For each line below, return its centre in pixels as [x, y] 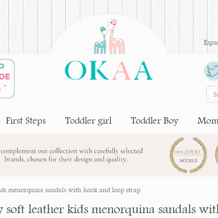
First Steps [26, 120]
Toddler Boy [154, 120]
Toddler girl [88, 120]
